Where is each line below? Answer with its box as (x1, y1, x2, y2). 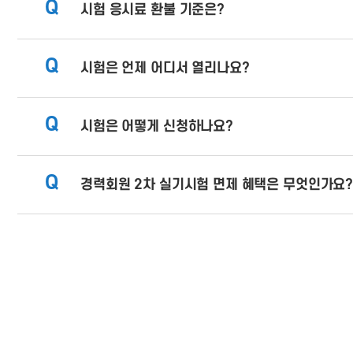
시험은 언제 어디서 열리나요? (80, 61, 250, 76)
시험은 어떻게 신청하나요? (80, 119, 233, 134)
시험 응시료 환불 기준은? (80, 2, 225, 17)
